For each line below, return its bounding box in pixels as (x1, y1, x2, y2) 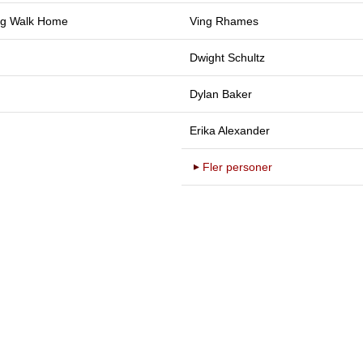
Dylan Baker (190, 87, 252, 100)
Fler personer (203, 160, 272, 173)
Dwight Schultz (190, 50, 265, 64)
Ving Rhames (190, 14, 258, 28)
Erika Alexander (190, 123, 270, 137)
